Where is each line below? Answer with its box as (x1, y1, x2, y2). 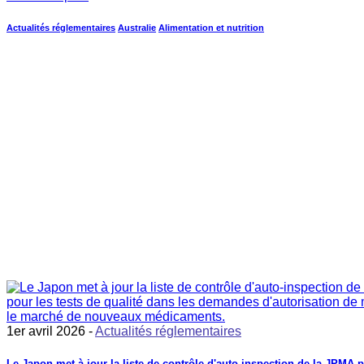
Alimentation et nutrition (158, 23, 264, 33)
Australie (118, 23, 156, 33)
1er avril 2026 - (6, 324, 95, 339)
